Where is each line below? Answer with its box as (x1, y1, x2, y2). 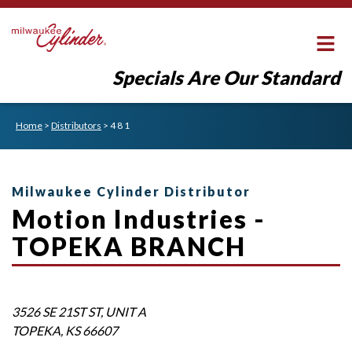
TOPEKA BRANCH (12, 231, 246, 262)
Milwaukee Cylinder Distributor (12, 184, 251, 200)
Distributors (51, 119, 101, 132)
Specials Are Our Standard (112, 65, 340, 89)
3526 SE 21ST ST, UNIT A (12, 303, 146, 319)
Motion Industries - (12, 203, 266, 235)
